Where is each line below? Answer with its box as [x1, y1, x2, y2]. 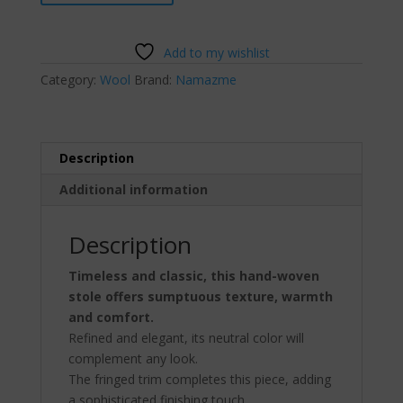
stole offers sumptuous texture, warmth [67, 287, 333, 305]
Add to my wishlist [163, 43, 270, 61]
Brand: [133, 70, 175, 88]
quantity [39, 43, 86, 61]
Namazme [175, 70, 237, 88]
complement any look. [67, 349, 198, 367]
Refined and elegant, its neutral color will [67, 328, 304, 346]
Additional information [58, 180, 208, 198]
